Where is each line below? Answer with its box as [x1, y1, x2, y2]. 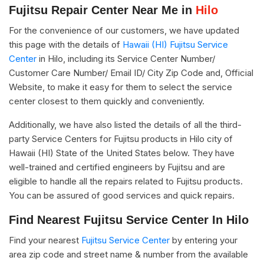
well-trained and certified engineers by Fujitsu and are [9, 161, 225, 173]
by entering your [170, 235, 237, 246]
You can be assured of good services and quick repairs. [9, 190, 235, 201]
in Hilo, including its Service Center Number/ [37, 53, 215, 64]
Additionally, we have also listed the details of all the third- [9, 119, 242, 130]
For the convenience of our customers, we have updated [9, 25, 239, 36]
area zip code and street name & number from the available [9, 249, 248, 260]
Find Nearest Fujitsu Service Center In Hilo [9, 213, 249, 226]
